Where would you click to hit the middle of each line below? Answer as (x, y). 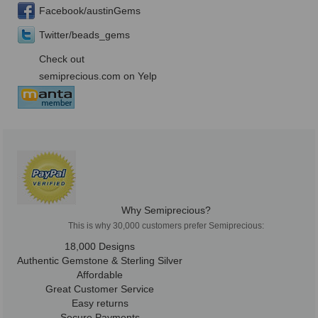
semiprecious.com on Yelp (98, 76)
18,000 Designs (100, 247)
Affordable (100, 275)
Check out (62, 59)
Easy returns (100, 303)
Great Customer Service (100, 289)
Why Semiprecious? (166, 210)
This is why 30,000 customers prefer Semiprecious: (166, 226)
